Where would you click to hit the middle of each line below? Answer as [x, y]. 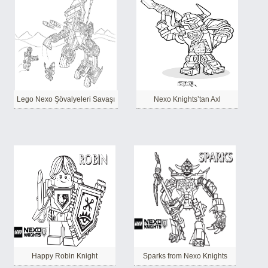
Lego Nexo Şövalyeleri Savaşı [66, 99]
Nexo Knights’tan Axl [187, 99]
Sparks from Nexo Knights [185, 256]
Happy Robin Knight [65, 256]
